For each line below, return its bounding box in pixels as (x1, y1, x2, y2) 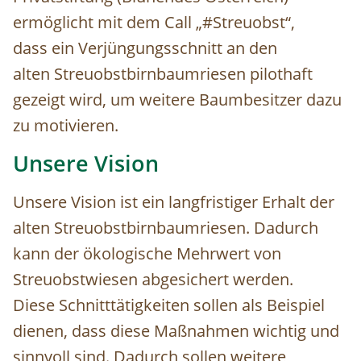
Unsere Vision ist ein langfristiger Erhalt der (13, 191, 334, 214)
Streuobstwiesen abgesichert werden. (13, 268, 293, 291)
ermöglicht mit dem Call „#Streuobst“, (13, 11, 295, 34)
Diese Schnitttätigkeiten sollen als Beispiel (13, 294, 325, 317)
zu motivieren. (13, 114, 122, 137)
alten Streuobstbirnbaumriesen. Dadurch (13, 217, 318, 239)
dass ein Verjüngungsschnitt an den (13, 37, 277, 60)
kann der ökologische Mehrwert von (13, 243, 281, 265)
